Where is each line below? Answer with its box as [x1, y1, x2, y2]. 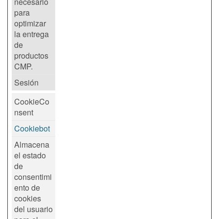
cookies [14, 193, 41, 204]
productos [14, 50, 48, 62]
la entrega [14, 28, 49, 40]
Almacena [14, 139, 49, 151]
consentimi [14, 171, 52, 183]
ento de [14, 182, 40, 194]
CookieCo [14, 96, 49, 108]
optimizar [14, 18, 46, 29]
